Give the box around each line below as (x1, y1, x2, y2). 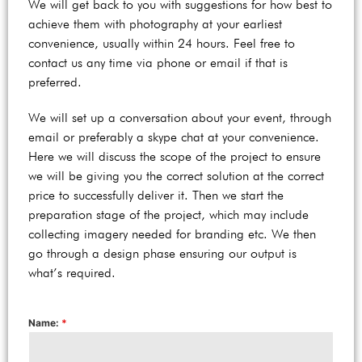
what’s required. (28, 265, 123, 280)
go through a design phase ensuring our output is (28, 246, 297, 261)
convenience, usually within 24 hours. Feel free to (28, 36, 295, 51)
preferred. (28, 74, 82, 90)
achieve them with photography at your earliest (28, 16, 282, 32)
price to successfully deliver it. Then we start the (28, 187, 284, 203)
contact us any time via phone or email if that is (28, 55, 288, 70)
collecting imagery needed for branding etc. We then (28, 226, 316, 242)
